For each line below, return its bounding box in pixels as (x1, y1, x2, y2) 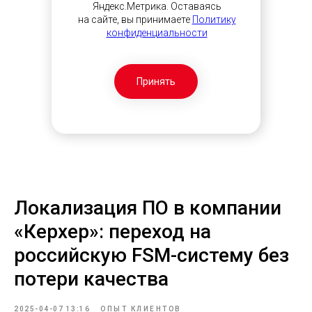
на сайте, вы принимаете (77, 14, 192, 25)
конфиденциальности (106, 27, 208, 38)
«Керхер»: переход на (14, 220, 211, 243)
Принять (136, 75, 175, 87)
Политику (192, 14, 236, 25)
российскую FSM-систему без (14, 244, 289, 267)
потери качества (14, 267, 169, 290)
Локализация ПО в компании (14, 196, 281, 219)
